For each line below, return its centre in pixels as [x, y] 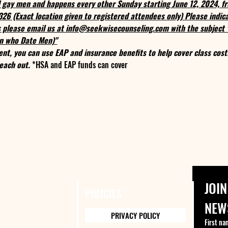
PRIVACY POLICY [135, 215]
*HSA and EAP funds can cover [80, 65]
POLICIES [103, 193]
